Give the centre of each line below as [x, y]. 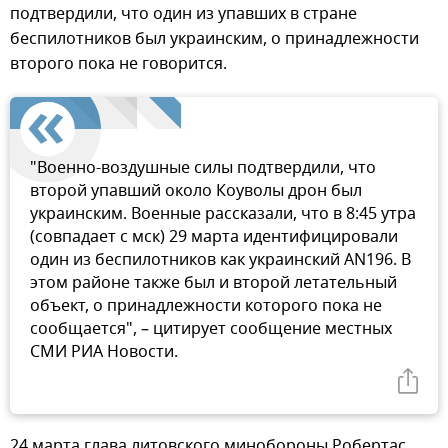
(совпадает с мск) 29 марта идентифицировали [214, 237]
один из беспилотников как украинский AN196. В [220, 260]
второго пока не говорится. [118, 64]
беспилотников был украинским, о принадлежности [214, 39]
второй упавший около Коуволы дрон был [196, 191]
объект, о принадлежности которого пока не [206, 306]
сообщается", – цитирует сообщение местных [211, 329]
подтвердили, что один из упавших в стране [183, 14]
